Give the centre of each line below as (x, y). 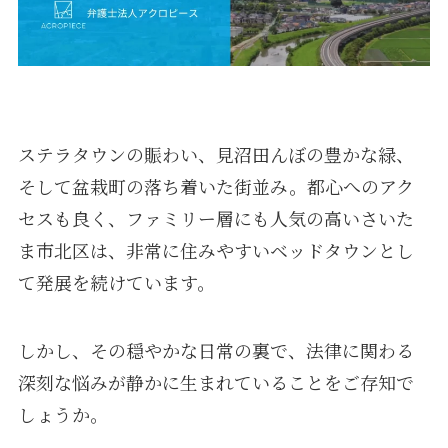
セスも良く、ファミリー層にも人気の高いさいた (215, 218)
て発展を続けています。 (116, 282)
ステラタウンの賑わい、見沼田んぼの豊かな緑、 (215, 154)
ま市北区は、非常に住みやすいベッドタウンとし (215, 250)
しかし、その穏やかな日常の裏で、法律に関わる (215, 349)
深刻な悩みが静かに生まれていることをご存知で (215, 381)
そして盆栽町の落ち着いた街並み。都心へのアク (215, 186)
